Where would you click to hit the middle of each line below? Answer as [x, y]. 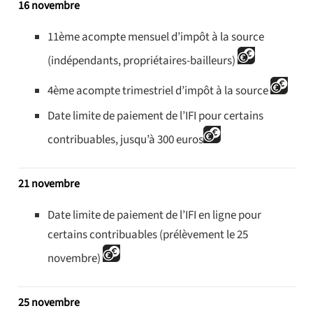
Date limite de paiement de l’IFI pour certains [155, 116]
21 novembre [49, 184]
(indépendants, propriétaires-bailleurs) [143, 61]
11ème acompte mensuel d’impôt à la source [156, 37]
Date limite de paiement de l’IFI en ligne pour [154, 216]
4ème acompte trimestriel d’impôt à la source [159, 90]
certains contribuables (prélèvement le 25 [148, 235]
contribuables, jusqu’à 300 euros [125, 140]
